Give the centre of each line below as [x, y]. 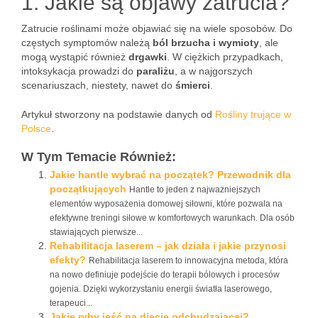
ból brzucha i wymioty [206, 43]
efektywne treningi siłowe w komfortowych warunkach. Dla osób [172, 218]
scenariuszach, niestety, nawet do [98, 85]
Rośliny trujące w [253, 114]
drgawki [148, 57]
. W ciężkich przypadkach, [225, 57]
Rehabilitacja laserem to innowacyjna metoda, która [188, 261]
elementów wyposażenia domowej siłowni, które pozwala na [166, 204]
